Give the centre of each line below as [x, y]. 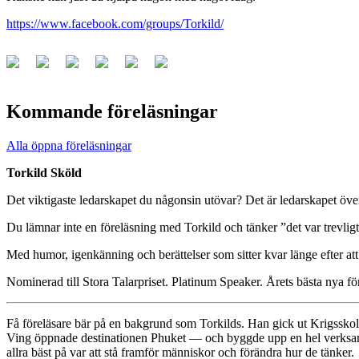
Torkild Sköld [44, 172]
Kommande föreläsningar [112, 111]
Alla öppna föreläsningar [69, 145]
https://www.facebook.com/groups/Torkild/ [115, 23]
